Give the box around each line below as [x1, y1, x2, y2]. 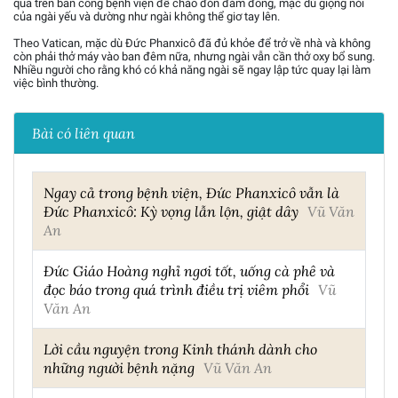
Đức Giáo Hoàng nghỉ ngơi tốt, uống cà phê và [44, 260, 335, 280]
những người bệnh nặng [44, 357, 195, 377]
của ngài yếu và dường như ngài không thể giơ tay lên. [13, 9, 280, 23]
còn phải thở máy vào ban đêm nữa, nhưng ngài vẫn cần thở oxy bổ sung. [13, 49, 375, 63]
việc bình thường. [13, 76, 99, 90]
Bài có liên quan [32, 123, 135, 142]
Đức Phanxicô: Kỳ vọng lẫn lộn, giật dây [44, 201, 298, 220]
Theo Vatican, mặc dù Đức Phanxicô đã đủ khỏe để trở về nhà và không [13, 36, 370, 50]
